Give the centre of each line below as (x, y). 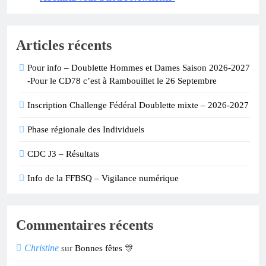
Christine (42, 248)
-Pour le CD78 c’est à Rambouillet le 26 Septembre (122, 81)
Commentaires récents (85, 225)
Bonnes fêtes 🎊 (104, 248)
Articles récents (64, 45)
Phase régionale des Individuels (86, 130)
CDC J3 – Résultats (63, 154)
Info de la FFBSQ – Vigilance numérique (103, 178)
